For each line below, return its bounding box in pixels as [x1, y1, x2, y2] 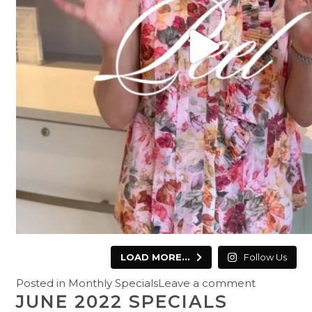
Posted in [16, 276, 69, 290]
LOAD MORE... [120, 251, 190, 263]
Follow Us [244, 251, 287, 263]
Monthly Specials [68, 276, 159, 290]
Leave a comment [158, 276, 256, 290]
